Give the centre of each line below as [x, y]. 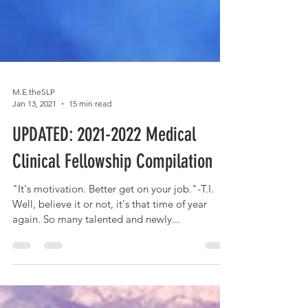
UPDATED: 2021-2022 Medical [104, 159]
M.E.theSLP [34, 117]
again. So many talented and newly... [96, 244]
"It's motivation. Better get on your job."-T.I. [113, 213]
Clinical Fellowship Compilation [112, 186]
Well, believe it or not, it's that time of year [110, 229]
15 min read [90, 128]
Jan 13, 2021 [34, 128]
